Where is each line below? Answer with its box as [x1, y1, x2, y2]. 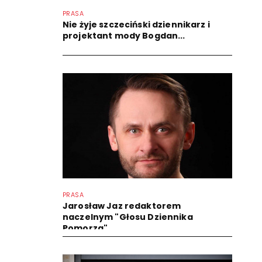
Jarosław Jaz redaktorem [63, 199, 181, 212]
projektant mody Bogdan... [63, 29, 185, 42]
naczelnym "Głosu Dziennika [63, 211, 193, 223]
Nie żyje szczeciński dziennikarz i [63, 18, 210, 30]
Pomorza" [63, 222, 108, 234]
